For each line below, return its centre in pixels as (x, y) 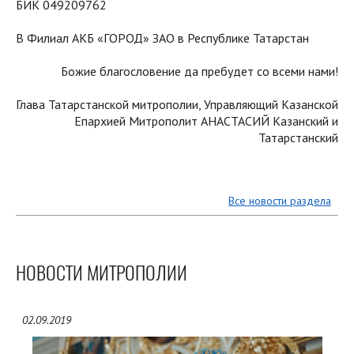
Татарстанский (298, 138)
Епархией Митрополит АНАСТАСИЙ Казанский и (206, 121)
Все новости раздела (280, 201)
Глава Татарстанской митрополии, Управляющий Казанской (177, 105)
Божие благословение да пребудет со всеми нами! (200, 72)
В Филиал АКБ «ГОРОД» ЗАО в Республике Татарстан (162, 38)
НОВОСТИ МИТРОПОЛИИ (102, 273)
